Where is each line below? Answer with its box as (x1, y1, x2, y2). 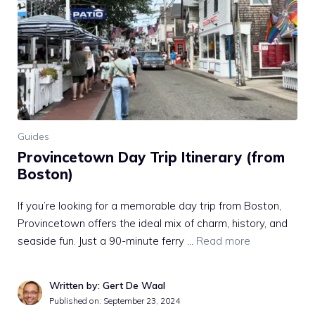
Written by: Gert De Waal (49, 278, 165, 292)
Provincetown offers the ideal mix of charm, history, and (18, 216, 288, 230)
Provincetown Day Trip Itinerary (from (18, 148, 285, 166)
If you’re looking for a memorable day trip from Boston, (18, 198, 281, 212)
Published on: (49, 295, 103, 306)
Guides (18, 129, 49, 143)
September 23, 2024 (103, 295, 180, 306)
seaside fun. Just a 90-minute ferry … (18, 233, 196, 247)
